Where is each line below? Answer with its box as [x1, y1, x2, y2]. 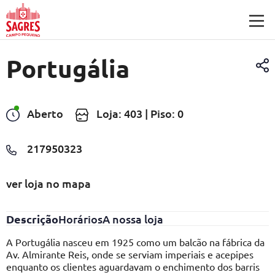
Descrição [6, 212, 58, 226]
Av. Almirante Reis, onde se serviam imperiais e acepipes [6, 248, 254, 260]
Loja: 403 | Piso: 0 [96, 106, 184, 120]
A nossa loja [103, 212, 163, 226]
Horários [58, 212, 103, 226]
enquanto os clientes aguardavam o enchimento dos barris [6, 260, 260, 273]
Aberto [27, 106, 63, 120]
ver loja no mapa [6, 176, 91, 190]
